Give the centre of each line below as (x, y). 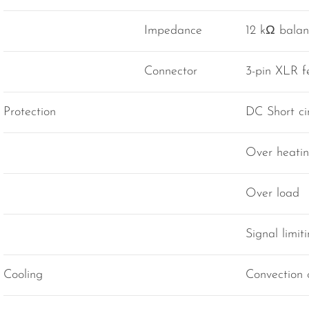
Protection (30, 112)
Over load (272, 194)
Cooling (23, 275)
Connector (171, 72)
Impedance (173, 31)
